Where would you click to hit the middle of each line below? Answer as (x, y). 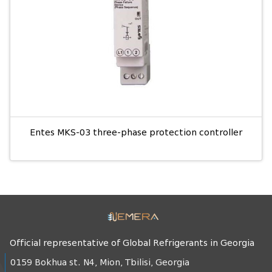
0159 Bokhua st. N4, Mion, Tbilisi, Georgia (100, 262)
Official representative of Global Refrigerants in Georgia (132, 243)
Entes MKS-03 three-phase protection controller (136, 132)
